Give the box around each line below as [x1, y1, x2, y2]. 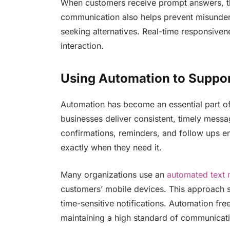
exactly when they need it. [60, 142, 162, 153]
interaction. [60, 40, 104, 51]
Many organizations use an [60, 169, 167, 180]
